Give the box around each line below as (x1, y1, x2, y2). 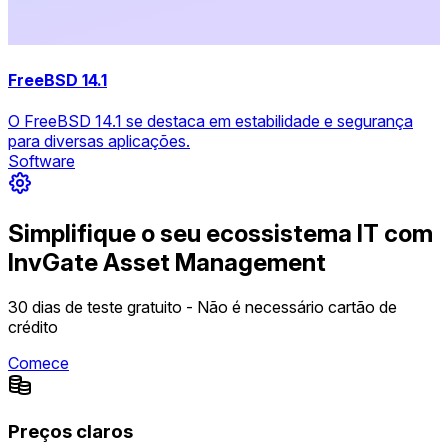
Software (8, 151, 75, 172)
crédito (8, 317, 58, 338)
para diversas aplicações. (8, 131, 190, 152)
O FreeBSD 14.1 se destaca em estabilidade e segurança (8, 111, 413, 132)
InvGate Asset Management (8, 248, 326, 278)
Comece (8, 353, 69, 374)
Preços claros (8, 419, 133, 443)
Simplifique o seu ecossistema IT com (8, 219, 433, 249)
